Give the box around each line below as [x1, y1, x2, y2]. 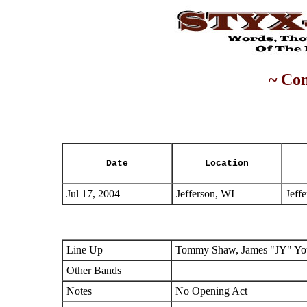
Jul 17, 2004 [66, 188, 120, 199]
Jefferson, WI [176, 188, 234, 199]
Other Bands [66, 265, 121, 276]
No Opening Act [175, 285, 247, 297]
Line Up [66, 244, 103, 256]
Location [205, 158, 249, 169]
